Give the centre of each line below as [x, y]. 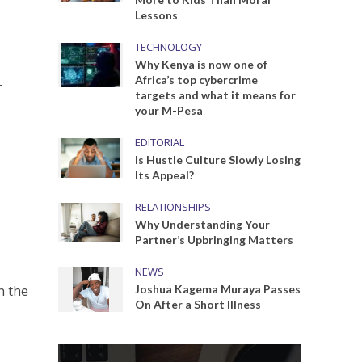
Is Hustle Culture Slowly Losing [218, 160]
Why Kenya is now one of [202, 64]
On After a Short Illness [198, 304]
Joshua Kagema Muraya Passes [218, 289]
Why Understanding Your [203, 224]
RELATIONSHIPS [173, 207]
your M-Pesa [169, 110]
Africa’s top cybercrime [197, 80]
